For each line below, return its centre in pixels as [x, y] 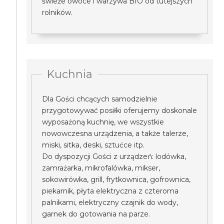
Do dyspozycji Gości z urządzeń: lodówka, [114, 156]
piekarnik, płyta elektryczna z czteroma [110, 191]
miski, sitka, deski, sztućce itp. [93, 145]
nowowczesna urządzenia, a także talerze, [115, 133]
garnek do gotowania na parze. [96, 214]
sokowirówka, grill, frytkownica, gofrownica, [116, 179]
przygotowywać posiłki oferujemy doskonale [120, 110]
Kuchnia [70, 74]
